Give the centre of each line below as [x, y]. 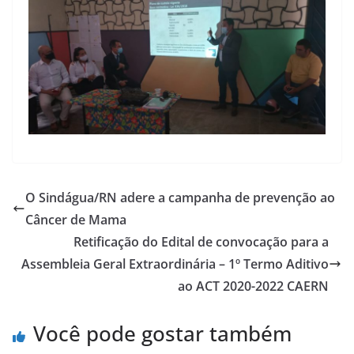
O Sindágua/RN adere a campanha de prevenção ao [180, 197]
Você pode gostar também [162, 333]
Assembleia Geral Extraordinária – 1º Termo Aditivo [175, 264]
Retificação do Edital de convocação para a [201, 241]
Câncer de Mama [76, 219]
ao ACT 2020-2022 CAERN [253, 286]
